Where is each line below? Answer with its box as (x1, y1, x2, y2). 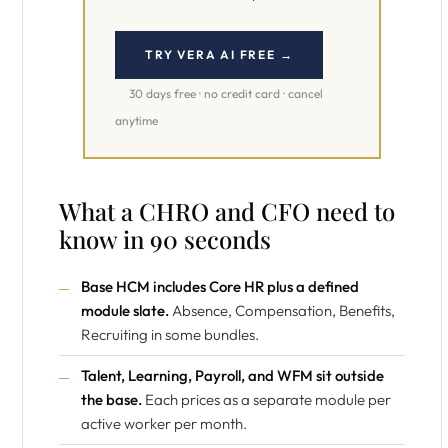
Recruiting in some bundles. (81, 325, 259, 344)
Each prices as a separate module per (142, 390, 391, 409)
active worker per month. (81, 414, 247, 433)
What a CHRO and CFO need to (59, 195, 395, 227)
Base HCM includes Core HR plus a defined (81, 277, 359, 296)
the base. (81, 390, 142, 409)
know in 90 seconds (59, 223, 271, 255)
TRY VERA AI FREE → (145, 47, 294, 62)
